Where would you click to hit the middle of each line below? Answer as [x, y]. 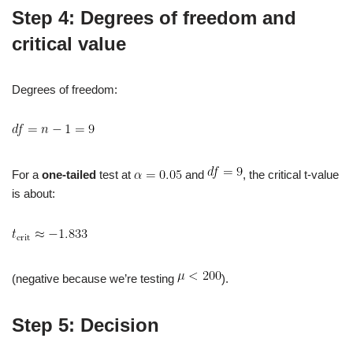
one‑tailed [69, 174]
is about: [33, 193]
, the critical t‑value [291, 174]
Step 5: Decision [85, 325]
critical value [69, 43]
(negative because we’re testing [95, 278]
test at [115, 174]
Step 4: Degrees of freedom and [154, 17]
